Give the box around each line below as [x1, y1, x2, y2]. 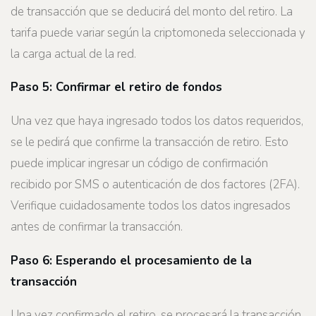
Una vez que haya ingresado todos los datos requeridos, [11, 113, 303, 129]
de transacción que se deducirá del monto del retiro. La [11, 3, 293, 20]
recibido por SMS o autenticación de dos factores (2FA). [11, 176, 300, 193]
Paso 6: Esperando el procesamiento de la [11, 252, 252, 269]
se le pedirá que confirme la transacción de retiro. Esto [11, 134, 288, 150]
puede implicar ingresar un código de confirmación [11, 155, 268, 171]
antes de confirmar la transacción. [11, 219, 183, 235]
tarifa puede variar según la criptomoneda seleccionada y [11, 24, 305, 41]
